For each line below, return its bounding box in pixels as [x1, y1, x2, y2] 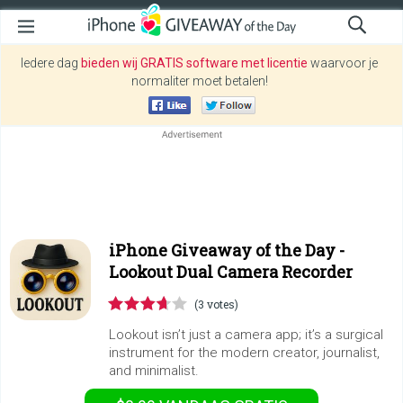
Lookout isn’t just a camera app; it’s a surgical [109, 327, 383, 343]
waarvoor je [308, 56, 378, 70]
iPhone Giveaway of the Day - [109, 239, 345, 261]
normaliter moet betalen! [130, 74, 268, 88]
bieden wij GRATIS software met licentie [81, 56, 308, 70]
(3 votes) [194, 297, 238, 311]
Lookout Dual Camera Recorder [109, 261, 353, 282]
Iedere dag [21, 56, 81, 70]
